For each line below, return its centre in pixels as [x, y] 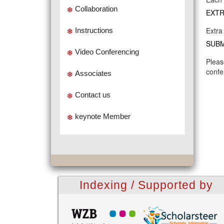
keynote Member [102, 116]
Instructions [94, 30]
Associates [93, 73]
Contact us [92, 95]
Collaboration [96, 9]
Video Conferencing [107, 52]
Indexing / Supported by [146, 185]
